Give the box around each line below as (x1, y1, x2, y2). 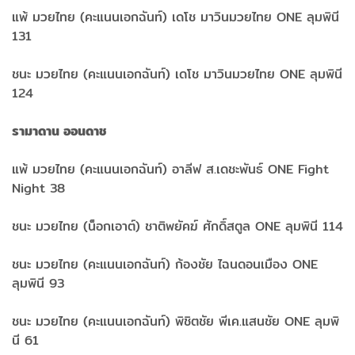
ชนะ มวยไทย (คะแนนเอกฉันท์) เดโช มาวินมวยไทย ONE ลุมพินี (12, 64, 342, 85)
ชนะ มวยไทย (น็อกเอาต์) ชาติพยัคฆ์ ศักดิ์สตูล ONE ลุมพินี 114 (12, 216, 343, 237)
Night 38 (12, 178, 65, 199)
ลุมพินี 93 (12, 273, 64, 294)
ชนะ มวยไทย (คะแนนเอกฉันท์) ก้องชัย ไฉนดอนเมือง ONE (12, 254, 318, 275)
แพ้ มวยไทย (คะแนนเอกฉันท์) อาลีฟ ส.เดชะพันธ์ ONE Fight (12, 159, 329, 180)
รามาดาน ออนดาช (12, 121, 107, 142)
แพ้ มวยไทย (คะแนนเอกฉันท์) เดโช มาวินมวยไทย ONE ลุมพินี (12, 7, 339, 28)
